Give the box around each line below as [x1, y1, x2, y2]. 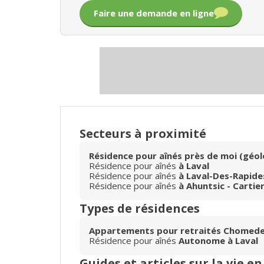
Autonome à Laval [179, 234, 258, 246]
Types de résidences [80, 200, 200, 216]
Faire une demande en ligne [94, 6, 214, 19]
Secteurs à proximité [80, 125, 206, 141]
